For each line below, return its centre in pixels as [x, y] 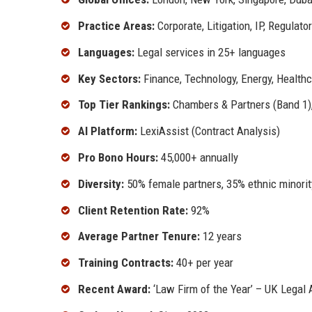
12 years [221, 236]
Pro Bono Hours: [118, 158]
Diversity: [101, 184]
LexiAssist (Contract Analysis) [209, 131]
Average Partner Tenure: [139, 236]
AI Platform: [108, 131]
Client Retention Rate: [133, 210]
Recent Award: [114, 289]
